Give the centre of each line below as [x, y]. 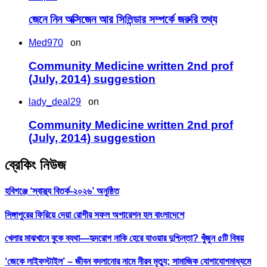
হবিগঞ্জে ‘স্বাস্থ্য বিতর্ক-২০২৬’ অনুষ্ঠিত [62, 191]
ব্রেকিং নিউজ [35, 164]
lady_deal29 [55, 102]
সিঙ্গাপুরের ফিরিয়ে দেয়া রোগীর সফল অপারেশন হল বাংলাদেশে [94, 215]
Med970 [46, 42]
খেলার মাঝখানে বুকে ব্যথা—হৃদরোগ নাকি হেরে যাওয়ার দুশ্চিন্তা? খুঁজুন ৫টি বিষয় [124, 238]
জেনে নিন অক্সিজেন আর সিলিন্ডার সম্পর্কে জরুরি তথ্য [123, 20]
